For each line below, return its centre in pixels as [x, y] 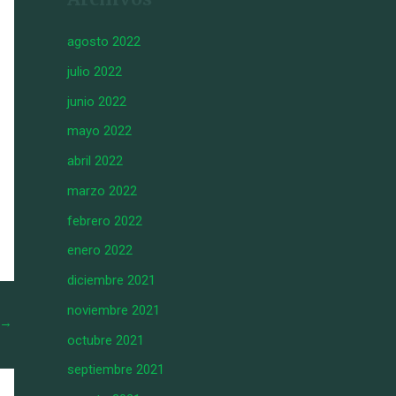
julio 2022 [95, 71]
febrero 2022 [105, 221]
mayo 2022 [99, 131]
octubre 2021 [106, 340]
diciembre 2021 [111, 280]
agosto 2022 [104, 42]
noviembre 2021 [114, 310]
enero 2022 [100, 251]
